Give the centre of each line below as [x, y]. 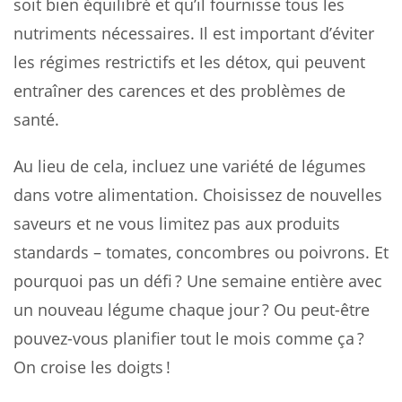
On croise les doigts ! [92, 367]
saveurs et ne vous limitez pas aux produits [177, 223]
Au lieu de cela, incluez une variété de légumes [190, 166]
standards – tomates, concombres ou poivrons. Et [201, 252]
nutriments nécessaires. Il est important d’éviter [194, 33]
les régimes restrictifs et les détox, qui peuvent [189, 61]
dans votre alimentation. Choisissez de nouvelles [198, 194]
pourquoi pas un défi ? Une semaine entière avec [198, 280]
